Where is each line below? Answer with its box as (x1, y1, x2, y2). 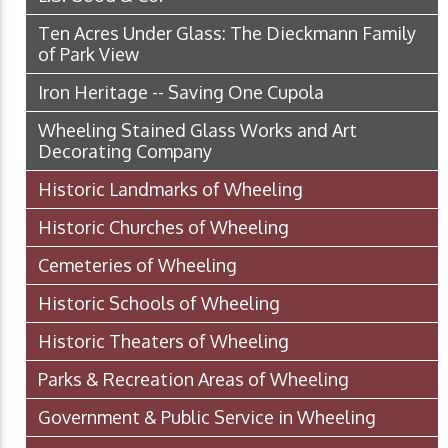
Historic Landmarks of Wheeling (38, 177, 303, 200)
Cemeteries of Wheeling (38, 253, 237, 276)
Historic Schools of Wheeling (38, 291, 280, 314)
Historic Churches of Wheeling (38, 215, 289, 238)
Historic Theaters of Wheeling (38, 329, 289, 352)
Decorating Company (38, 139, 212, 162)
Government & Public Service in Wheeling (38, 405, 376, 428)
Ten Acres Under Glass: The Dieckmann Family (38, 21, 416, 44)
